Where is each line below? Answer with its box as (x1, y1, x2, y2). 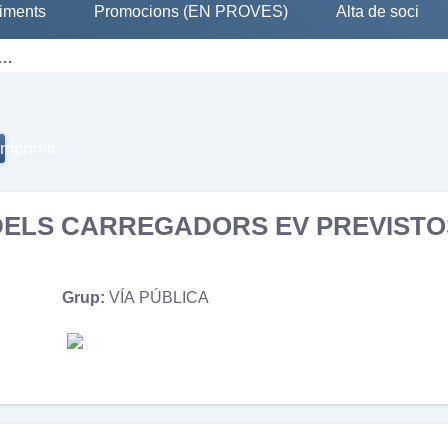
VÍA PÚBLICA (105, 289, 210, 307)
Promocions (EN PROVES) (94, 3, 288, 20)
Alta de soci (336, 3, 419, 20)
